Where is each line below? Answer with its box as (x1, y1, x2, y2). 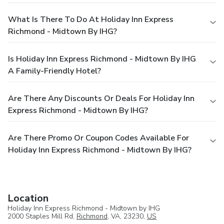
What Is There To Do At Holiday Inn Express (8, 14, 173, 25)
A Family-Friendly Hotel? (8, 65, 101, 77)
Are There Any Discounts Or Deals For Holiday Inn (8, 93, 194, 104)
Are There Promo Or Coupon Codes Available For (8, 132, 189, 144)
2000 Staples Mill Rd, (7, 211, 76, 221)
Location (7, 191, 48, 205)
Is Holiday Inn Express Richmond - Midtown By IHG (8, 53, 196, 65)
